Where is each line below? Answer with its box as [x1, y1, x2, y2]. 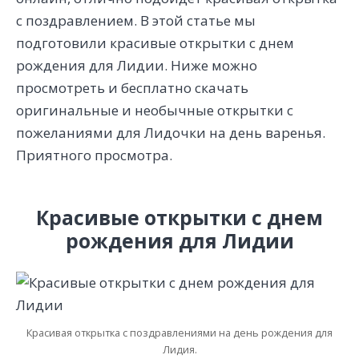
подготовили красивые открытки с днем [16, 33, 294, 52]
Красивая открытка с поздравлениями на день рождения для [26, 325, 333, 341]
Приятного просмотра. [16, 145, 172, 164]
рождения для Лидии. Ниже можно [16, 55, 257, 75]
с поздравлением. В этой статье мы [16, 10, 256, 30]
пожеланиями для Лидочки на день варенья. [16, 123, 325, 142]
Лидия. [162, 342, 197, 357]
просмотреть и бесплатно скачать [16, 78, 248, 97]
